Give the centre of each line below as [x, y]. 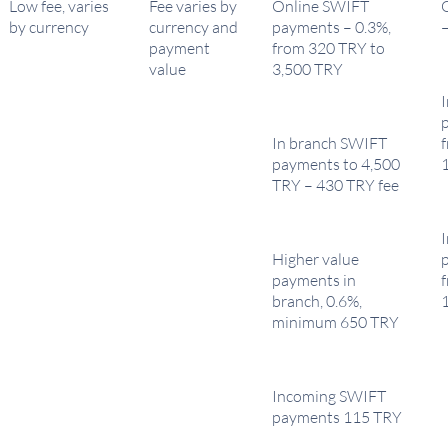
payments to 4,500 [336, 164]
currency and [193, 27]
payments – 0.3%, [331, 27]
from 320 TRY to [328, 48]
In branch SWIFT [329, 143]
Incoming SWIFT [329, 396]
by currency [49, 27]
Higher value [315, 259]
